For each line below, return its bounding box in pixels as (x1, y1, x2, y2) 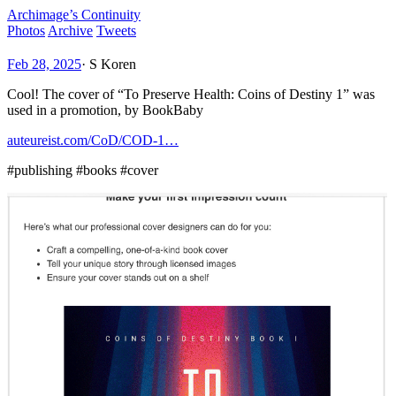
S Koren (89, 56, 136, 72)
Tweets (96, 23, 136, 38)
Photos (7, 23, 45, 38)
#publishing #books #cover (7, 162, 158, 178)
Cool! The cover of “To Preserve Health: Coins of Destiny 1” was (7, 86, 375, 102)
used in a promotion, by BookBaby (7, 102, 203, 118)
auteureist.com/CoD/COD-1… (7, 132, 179, 148)
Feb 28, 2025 (7, 56, 81, 72)
